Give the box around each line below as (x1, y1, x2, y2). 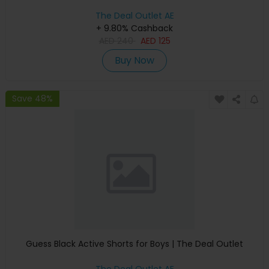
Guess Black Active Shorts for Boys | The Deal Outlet (26, 238, 243, 250)
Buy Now (115, 53, 154, 68)
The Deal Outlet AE (95, 9, 174, 22)
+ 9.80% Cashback (96, 22, 173, 34)
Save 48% (12, 92, 53, 104)
